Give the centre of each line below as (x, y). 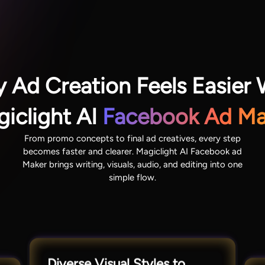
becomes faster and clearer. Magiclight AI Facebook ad (132, 151)
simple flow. (132, 177)
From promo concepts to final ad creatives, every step (132, 138)
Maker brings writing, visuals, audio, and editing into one (132, 164)
